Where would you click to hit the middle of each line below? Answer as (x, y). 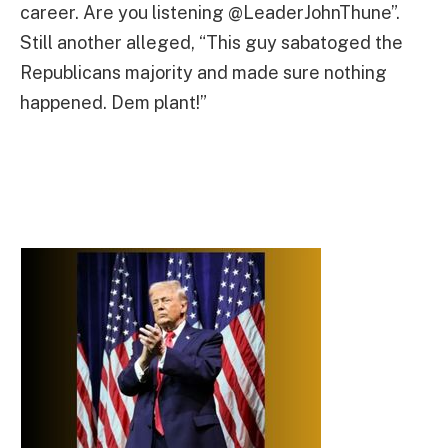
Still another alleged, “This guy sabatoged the (211, 42)
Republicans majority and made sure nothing (203, 72)
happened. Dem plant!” (113, 102)
